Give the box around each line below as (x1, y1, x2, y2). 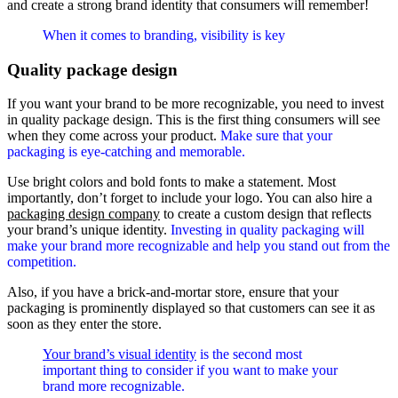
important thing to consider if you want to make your (43, 362, 338, 378)
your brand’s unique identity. (7, 222, 171, 238)
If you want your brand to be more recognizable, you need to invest (7, 96, 384, 112)
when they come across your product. (7, 128, 220, 144)
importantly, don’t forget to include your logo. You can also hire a (7, 190, 372, 206)
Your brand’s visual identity (43, 346, 196, 362)
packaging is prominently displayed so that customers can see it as (7, 300, 375, 316)
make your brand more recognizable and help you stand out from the (7, 238, 390, 254)
